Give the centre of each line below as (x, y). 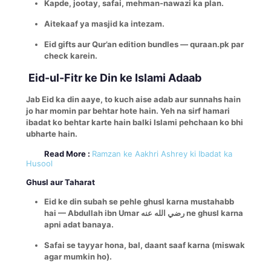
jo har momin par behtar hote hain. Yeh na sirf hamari (128, 110)
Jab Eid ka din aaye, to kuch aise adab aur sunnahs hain (133, 99)
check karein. (71, 55)
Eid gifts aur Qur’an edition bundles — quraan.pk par (144, 44)
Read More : (67, 153)
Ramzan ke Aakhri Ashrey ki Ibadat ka (162, 153)
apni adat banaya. (79, 224)
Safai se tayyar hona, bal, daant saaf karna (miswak (145, 245)
